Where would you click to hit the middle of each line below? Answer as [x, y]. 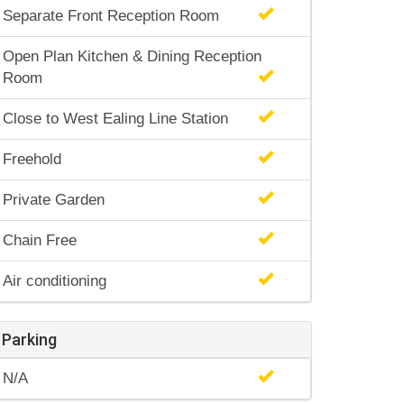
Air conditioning [55, 281]
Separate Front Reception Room [111, 16]
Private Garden [54, 200]
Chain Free [40, 240]
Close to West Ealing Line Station [115, 119]
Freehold [32, 159]
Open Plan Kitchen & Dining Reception [132, 56]
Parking [29, 340]
